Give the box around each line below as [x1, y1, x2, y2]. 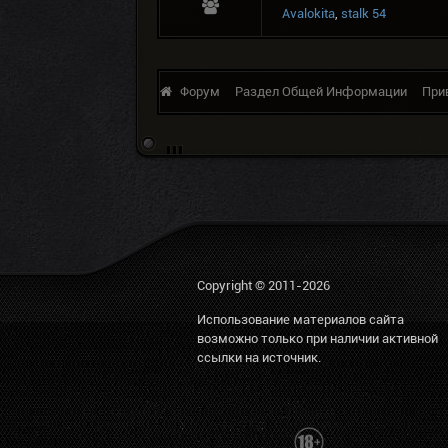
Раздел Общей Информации [235, 84, 407, 100]
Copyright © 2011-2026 [197, 278, 330, 294]
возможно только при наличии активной [197, 331, 438, 347]
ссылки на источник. [197, 350, 321, 366]
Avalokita [282, 6, 335, 22]
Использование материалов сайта [197, 312, 404, 328]
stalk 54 [341, 6, 386, 22]
